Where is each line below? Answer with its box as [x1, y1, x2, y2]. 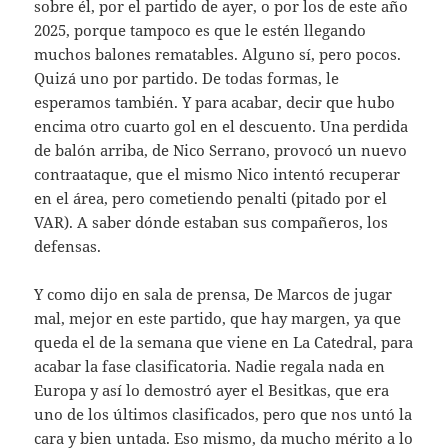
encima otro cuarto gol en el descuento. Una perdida [34, 115, 409, 136]
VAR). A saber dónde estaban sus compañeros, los [34, 211, 389, 232]
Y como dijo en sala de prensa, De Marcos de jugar [34, 283, 393, 304]
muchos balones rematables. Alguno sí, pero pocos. [34, 43, 402, 64]
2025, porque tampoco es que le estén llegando [34, 19, 367, 40]
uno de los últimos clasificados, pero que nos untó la [34, 403, 413, 424]
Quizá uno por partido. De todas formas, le [34, 67, 340, 88]
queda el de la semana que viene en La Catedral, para [34, 331, 414, 352]
